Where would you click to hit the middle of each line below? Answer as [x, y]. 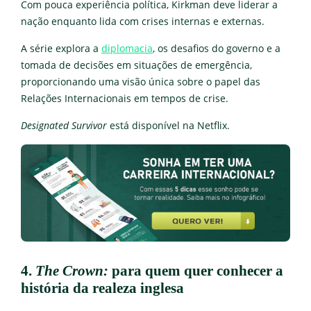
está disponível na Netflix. [168, 125]
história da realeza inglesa [102, 288]
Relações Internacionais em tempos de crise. [126, 98]
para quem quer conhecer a [196, 270]
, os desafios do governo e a [217, 48]
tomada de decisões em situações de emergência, [136, 65]
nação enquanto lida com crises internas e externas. [143, 21]
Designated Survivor [64, 125]
